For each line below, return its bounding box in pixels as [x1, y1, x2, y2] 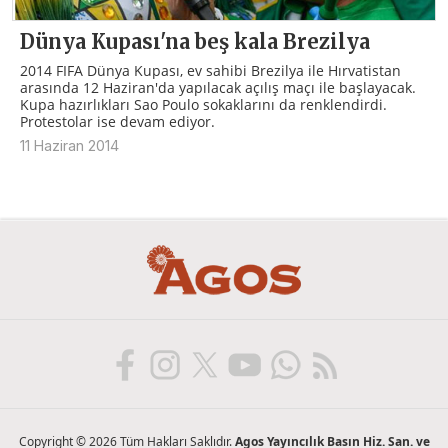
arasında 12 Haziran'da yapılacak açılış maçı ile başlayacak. [20, 77, 416, 97]
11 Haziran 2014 [20, 136, 119, 154]
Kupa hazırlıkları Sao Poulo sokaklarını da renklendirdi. [20, 94, 387, 114]
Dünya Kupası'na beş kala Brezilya [20, 28, 370, 54]
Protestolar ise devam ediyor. [20, 111, 215, 131]
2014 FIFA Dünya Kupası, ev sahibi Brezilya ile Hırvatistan [20, 60, 401, 80]
